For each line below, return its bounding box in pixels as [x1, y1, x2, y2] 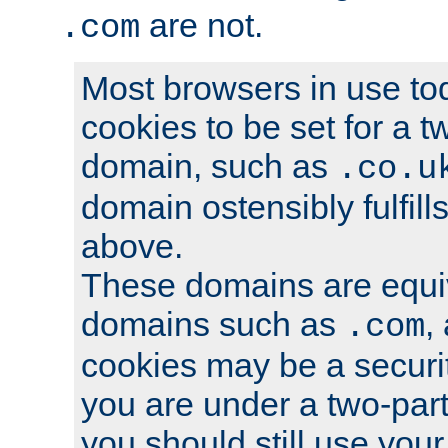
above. [81, 226, 183, 265]
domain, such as [81, 146, 337, 185]
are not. [140, 5, 263, 44]
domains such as [81, 304, 345, 343]
